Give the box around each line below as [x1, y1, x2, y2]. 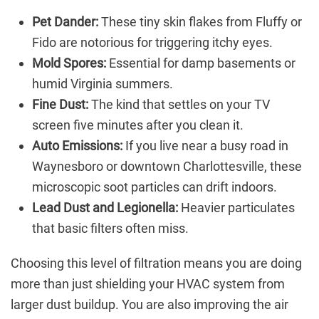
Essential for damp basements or [106, 56, 296, 71]
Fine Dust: [32, 97, 88, 113]
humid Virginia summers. [32, 76, 173, 92]
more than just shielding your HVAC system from [11, 276, 285, 292]
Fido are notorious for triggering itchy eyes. [32, 35, 273, 51]
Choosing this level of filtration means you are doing [11, 256, 302, 271]
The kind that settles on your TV [88, 97, 270, 113]
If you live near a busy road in [122, 138, 288, 154]
